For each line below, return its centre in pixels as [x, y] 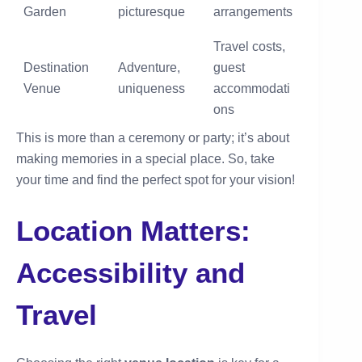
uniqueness [152, 89]
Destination [56, 68]
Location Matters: [133, 231]
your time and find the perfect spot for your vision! [156, 180]
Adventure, [149, 68]
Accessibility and [130, 273]
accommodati [252, 89]
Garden [45, 12]
